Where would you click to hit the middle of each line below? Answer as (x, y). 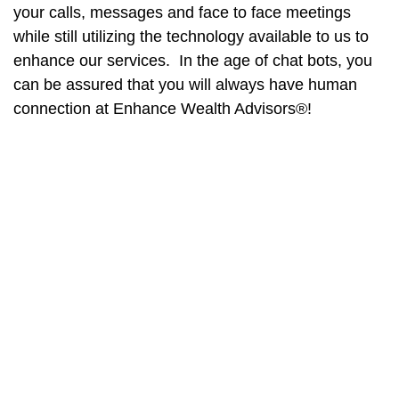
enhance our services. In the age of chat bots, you (193, 61)
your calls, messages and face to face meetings (182, 12)
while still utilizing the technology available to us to (191, 37)
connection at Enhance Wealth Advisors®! (163, 109)
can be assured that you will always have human (185, 85)
